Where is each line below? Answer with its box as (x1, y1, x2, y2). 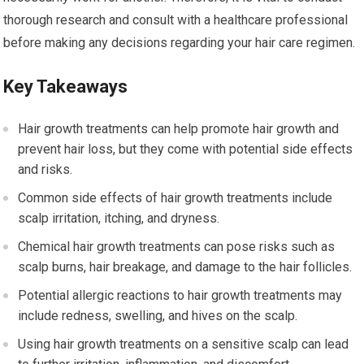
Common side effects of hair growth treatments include (18, 189, 333, 206)
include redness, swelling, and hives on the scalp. (18, 307, 298, 323)
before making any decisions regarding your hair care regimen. (3, 34, 356, 50)
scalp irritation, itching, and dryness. (18, 210, 220, 226)
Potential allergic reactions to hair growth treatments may (18, 287, 343, 303)
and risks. (18, 161, 73, 177)
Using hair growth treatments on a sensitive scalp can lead (18, 336, 349, 352)
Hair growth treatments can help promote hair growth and (18, 120, 340, 136)
